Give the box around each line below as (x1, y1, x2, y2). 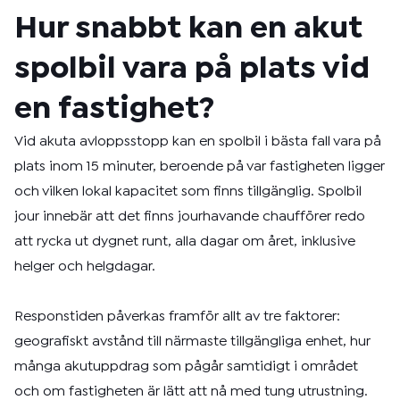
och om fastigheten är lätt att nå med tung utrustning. (14, 386, 368, 397)
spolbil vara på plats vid (14, 56, 370, 82)
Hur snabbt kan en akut (14, 16, 362, 42)
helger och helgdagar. (14, 261, 155, 272)
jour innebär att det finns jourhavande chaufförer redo (14, 211, 365, 222)
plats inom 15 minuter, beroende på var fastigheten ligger (14, 161, 385, 172)
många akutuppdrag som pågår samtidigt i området (14, 361, 358, 372)
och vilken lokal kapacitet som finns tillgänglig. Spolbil (14, 186, 362, 197)
